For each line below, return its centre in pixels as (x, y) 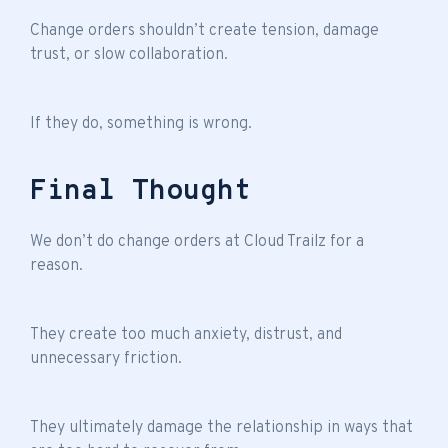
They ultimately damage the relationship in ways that (221, 427)
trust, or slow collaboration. (129, 54)
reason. (56, 265)
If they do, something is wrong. (141, 123)
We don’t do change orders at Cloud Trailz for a (197, 241)
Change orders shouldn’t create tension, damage (204, 30)
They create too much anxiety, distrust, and (186, 334)
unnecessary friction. (106, 358)
